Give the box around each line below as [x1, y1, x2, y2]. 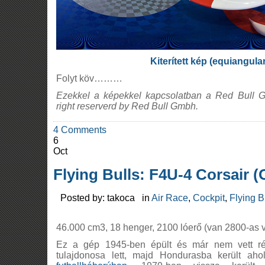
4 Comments [53, 125, 106, 135]
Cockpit [193, 192, 225, 203]
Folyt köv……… [56, 73, 122, 84]
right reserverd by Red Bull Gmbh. [56, 101, 198, 112]
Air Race [151, 192, 188, 203]
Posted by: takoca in [53, 192, 151, 203]
